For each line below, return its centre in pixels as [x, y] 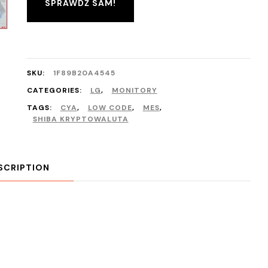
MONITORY [134, 90]
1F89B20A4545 [84, 73]
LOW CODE [110, 108]
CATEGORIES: [55, 90]
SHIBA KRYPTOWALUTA [80, 119]
